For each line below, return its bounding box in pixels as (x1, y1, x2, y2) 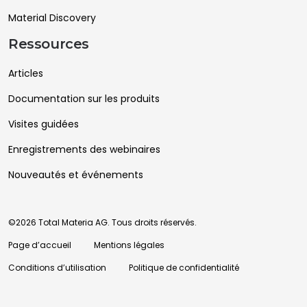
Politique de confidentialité (129, 261, 239, 273)
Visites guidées (8, 116, 79, 131)
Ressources (8, 35, 89, 52)
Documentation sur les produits (8, 91, 160, 106)
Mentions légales (94, 238, 164, 251)
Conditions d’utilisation (8, 261, 106, 273)
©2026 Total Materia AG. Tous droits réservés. (8, 216, 197, 228)
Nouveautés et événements (8, 167, 143, 182)
